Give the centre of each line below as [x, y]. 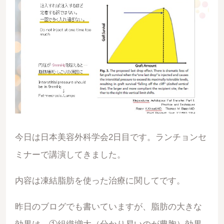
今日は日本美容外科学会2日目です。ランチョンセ [110, 137]
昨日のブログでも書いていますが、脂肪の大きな [108, 206]
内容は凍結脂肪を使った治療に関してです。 [100, 180]
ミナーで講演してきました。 [70, 155]
